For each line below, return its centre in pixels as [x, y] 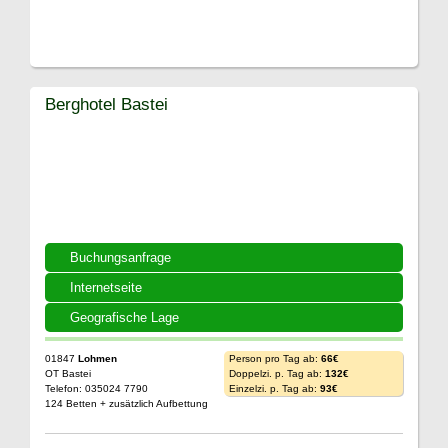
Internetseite [106, 287]
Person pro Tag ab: [275, 358]
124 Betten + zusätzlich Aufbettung [126, 403]
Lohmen [97, 358]
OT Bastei [68, 373]
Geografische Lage [124, 317]
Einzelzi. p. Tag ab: [274, 388]
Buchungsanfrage [120, 257]
